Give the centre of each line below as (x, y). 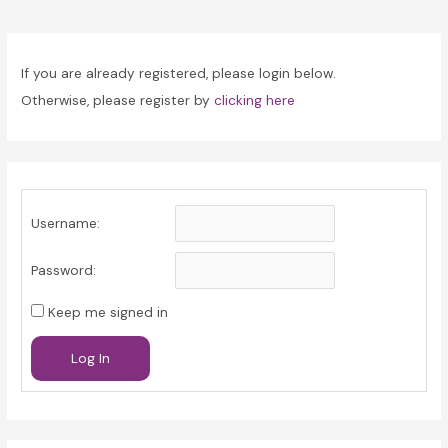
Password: (63, 270)
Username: (65, 223)
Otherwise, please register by (118, 100)
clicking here (255, 100)
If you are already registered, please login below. (179, 73)
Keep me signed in (107, 312)
